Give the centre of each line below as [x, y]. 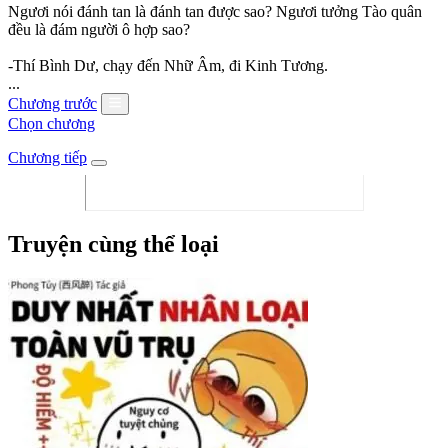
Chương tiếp [47, 157]
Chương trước [52, 103]
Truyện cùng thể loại [113, 243]
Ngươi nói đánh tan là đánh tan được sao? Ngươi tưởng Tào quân [215, 11]
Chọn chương [51, 123]
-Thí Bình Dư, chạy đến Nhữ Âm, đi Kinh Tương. [168, 65]
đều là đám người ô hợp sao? [99, 29]
